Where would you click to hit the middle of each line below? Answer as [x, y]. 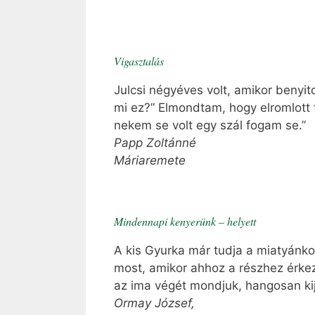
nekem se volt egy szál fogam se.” [210, 125]
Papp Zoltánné [155, 142]
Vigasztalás [139, 60]
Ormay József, [154, 303]
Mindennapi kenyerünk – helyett [185, 221]
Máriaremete [150, 160]
